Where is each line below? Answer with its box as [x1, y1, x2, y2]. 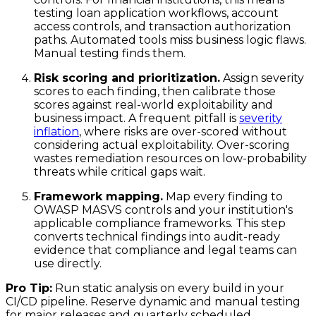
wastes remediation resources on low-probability [34, 152, 307, 166]
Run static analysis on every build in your [55, 281, 284, 296]
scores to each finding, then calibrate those [34, 85, 276, 99]
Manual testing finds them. [34, 47, 186, 61]
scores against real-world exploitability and [34, 98, 273, 112]
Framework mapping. [34, 190, 163, 204]
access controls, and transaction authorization [34, 20, 291, 34]
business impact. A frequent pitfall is [34, 111, 239, 126]
